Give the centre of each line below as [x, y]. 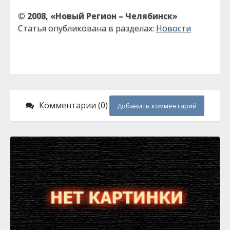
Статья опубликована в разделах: [87, 28]
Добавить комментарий [157, 106]
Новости [174, 28]
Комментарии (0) [73, 105]
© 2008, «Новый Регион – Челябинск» [98, 16]
